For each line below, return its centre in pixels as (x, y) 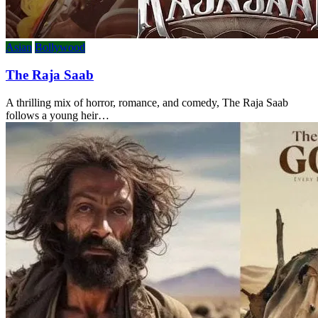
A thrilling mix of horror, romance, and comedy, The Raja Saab (147, 102)
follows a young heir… (57, 115)
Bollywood (60, 48)
